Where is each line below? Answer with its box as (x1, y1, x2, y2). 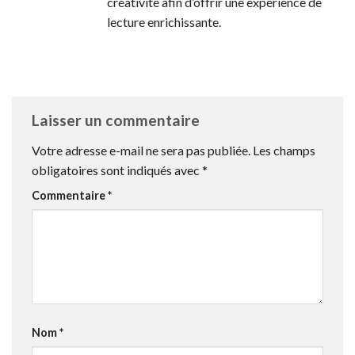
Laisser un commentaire (32, 111, 203, 130)
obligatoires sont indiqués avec (32, 162, 202, 178)
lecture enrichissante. (107, 13, 221, 29)
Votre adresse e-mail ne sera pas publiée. (32, 143, 250, 158)
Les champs (253, 143, 315, 158)
